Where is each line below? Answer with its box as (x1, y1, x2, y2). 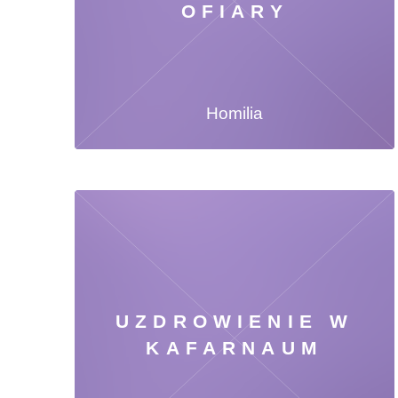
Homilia (206, 104, 264, 123)
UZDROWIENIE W (115, 311, 354, 332)
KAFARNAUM (146, 338, 324, 359)
